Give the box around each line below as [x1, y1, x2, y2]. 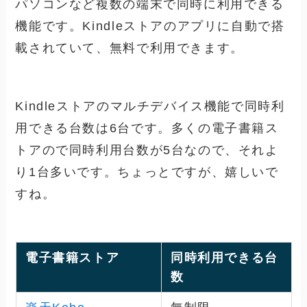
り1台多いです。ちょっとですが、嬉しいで [15, 165, 279, 180]
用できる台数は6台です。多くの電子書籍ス [15, 121, 279, 136]
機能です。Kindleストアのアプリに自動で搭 [15, 19, 285, 33]
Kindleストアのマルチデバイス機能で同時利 [15, 99, 285, 114]
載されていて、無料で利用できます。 [15, 40, 244, 55]
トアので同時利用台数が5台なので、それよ [15, 143, 279, 158]
